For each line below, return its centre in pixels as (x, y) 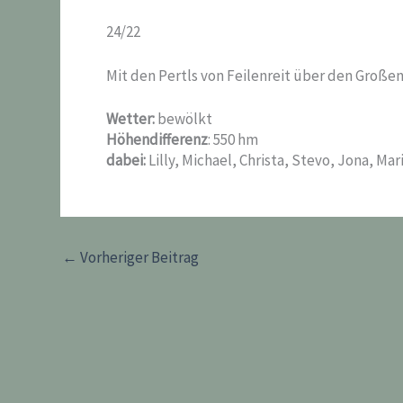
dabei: (126, 160)
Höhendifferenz (157, 139)
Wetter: (130, 119)
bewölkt (184, 119)
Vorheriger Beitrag (138, 257)
